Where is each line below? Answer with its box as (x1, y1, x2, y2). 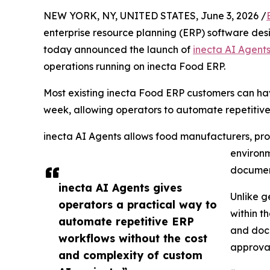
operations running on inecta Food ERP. (43, 60, 225, 73)
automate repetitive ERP (58, 215, 194, 228)
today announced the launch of (43, 43, 193, 56)
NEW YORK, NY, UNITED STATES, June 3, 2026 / (43, 10, 266, 22)
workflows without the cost (58, 231, 207, 245)
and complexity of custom (58, 248, 202, 262)
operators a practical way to (58, 198, 217, 212)
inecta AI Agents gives (58, 181, 182, 195)
